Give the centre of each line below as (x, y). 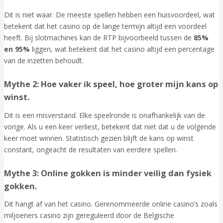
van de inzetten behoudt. (44, 60)
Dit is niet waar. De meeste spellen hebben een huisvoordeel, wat (110, 15)
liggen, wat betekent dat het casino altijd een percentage (122, 49)
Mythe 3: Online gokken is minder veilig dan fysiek (108, 173)
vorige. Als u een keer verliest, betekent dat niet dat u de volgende (110, 126)
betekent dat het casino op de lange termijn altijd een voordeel (105, 26)
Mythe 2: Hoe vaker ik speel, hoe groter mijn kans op (111, 84)
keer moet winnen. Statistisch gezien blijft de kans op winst (99, 138)
